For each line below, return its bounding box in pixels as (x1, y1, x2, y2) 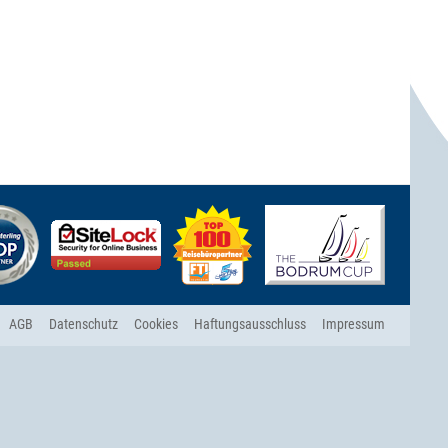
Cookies (134, 316, 178, 332)
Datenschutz (49, 316, 118, 332)
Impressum (322, 316, 385, 332)
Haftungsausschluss (194, 316, 306, 332)
